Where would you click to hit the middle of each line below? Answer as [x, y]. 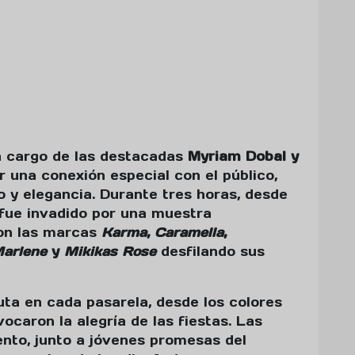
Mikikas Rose [110, 252]
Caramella [189, 233]
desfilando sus [210, 252]
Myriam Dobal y [243, 157]
